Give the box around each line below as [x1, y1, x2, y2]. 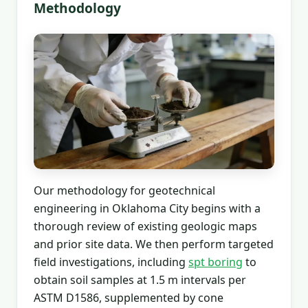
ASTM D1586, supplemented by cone [34, 289, 223, 305]
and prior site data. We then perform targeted [34, 236, 274, 252]
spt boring [188, 254, 243, 269]
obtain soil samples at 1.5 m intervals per [34, 272, 246, 287]
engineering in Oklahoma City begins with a [34, 200, 261, 216]
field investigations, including [34, 254, 188, 269]
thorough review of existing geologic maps [34, 218, 257, 234]
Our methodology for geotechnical [34, 182, 215, 198]
